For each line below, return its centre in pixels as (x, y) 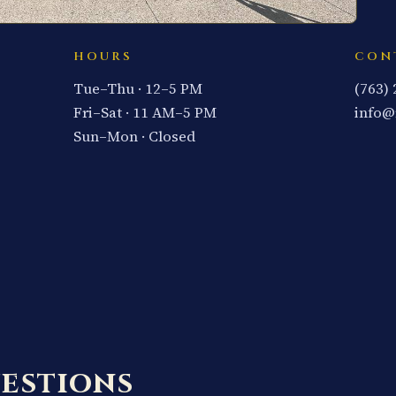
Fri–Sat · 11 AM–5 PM (145, 112)
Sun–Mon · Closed (134, 136)
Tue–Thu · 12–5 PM (137, 88)
